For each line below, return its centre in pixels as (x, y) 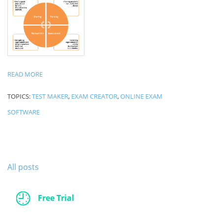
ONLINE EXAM (141, 96)
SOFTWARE (24, 112)
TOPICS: (20, 96)
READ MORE (25, 74)
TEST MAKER (50, 96)
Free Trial (56, 198)
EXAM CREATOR (94, 96)
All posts (23, 167)
